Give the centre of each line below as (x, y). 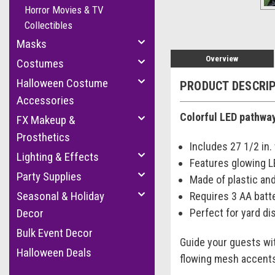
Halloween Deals (54, 253)
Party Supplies (49, 176)
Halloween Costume (62, 83)
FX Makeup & (46, 120)
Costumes (40, 64)
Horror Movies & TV (64, 10)
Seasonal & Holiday (60, 196)
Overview (222, 58)
